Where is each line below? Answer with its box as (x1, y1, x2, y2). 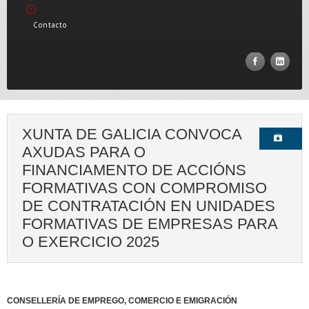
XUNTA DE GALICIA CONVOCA (22, 126, 242, 143)
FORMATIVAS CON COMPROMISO (22, 179, 267, 197)
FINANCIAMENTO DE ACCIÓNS (22, 161, 246, 179)
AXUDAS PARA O (22, 143, 146, 161)
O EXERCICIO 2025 (22, 233, 159, 250)
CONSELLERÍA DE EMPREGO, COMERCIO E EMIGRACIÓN (7, 296, 237, 306)
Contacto (33, 20, 67, 30)
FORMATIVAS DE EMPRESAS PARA (22, 215, 278, 232)
